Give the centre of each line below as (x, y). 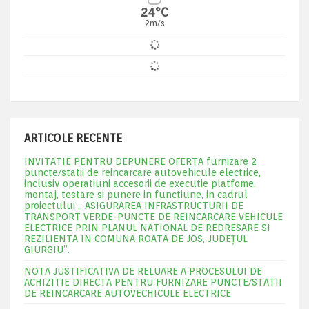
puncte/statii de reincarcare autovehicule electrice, (142, 172)
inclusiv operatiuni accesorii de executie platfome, (140, 183)
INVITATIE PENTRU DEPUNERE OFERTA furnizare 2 (140, 161)
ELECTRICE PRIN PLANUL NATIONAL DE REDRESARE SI (147, 228)
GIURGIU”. (47, 250)
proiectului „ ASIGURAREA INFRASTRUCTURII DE (134, 206)
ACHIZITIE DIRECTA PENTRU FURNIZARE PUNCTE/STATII (153, 282)
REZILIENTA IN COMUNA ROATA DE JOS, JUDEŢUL (136, 239)
